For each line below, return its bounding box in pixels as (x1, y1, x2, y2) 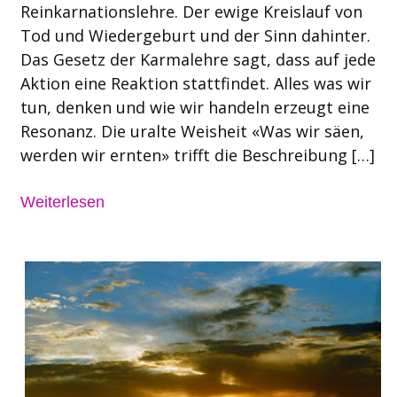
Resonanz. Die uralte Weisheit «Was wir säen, (19, 121, 364, 143)
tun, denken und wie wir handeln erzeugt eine (19, 97, 370, 119)
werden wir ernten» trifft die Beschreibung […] (19, 144, 375, 167)
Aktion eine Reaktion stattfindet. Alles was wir (19, 73, 371, 95)
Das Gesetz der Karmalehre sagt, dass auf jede (19, 49, 376, 71)
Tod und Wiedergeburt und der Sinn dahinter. (19, 25, 370, 47)
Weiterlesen (19, 192, 105, 211)
